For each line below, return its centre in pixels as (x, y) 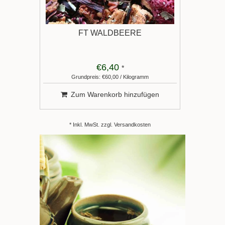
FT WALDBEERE (110, 33)
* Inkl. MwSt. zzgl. (92, 125)
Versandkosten (132, 125)
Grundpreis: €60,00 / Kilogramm (110, 77)
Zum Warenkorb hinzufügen (115, 94)
